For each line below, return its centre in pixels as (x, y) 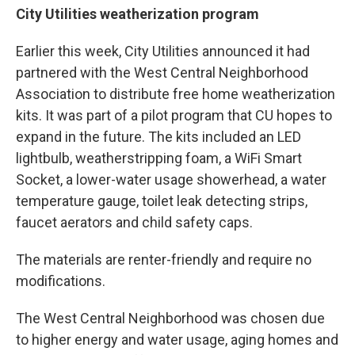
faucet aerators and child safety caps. (134, 222)
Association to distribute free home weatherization (176, 94)
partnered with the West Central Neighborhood (162, 73)
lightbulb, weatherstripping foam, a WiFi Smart (159, 158)
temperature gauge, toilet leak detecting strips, (162, 201)
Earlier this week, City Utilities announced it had (163, 51)
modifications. (61, 281)
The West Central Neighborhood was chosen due (170, 318)
